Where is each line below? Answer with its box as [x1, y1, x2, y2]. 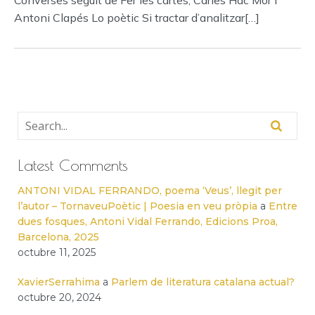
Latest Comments [18, 155, 128, 174]
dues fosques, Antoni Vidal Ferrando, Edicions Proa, [18, 215, 278, 228]
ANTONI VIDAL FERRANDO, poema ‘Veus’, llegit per [18, 184, 282, 197]
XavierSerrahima [18, 276, 100, 288]
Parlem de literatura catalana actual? [111, 276, 295, 288]
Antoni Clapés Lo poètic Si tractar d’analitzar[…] [14, 11, 259, 25]
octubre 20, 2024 [18, 291, 101, 304]
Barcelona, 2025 [18, 231, 99, 243]
